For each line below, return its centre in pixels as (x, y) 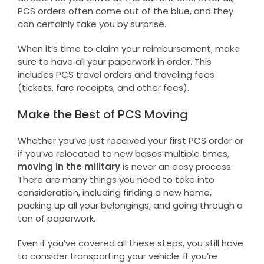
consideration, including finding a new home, (114, 192)
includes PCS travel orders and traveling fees (116, 74)
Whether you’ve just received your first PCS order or (130, 140)
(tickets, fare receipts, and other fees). (103, 87)
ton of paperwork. (56, 218)
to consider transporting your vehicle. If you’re (117, 256)
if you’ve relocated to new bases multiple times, (123, 153)
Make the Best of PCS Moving (103, 114)
